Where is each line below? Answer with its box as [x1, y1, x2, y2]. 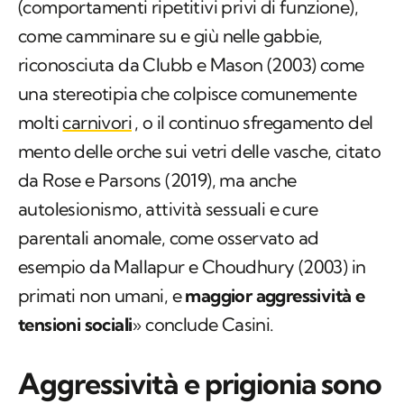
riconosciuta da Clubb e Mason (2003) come [18, 53, 364, 77]
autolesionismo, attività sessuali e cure [18, 197, 317, 221]
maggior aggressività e [185, 284, 365, 308]
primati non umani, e [18, 284, 186, 308]
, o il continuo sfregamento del [134, 111, 373, 134]
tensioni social [18, 313, 129, 336]
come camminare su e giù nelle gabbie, [18, 24, 323, 48]
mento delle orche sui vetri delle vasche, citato [18, 140, 381, 163]
